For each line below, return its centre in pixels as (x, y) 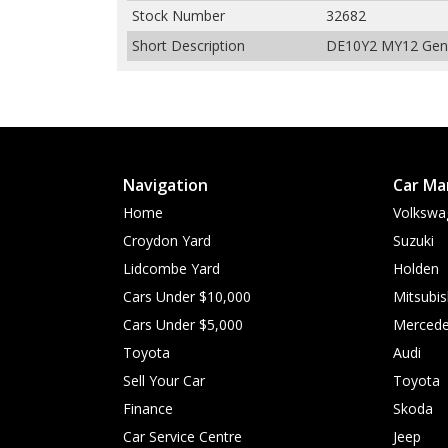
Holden (416, 268)
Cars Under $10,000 (187, 296)
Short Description (188, 45)
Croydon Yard (167, 240)
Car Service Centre (182, 436)
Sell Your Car (164, 380)
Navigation (165, 185)
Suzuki (413, 240)
